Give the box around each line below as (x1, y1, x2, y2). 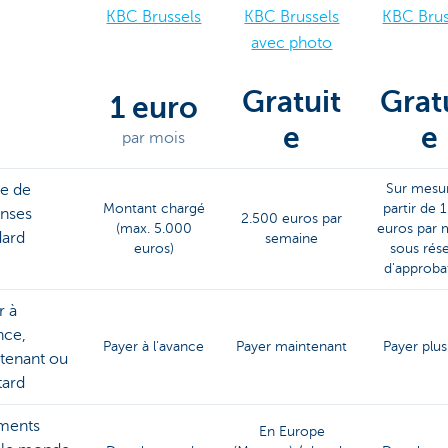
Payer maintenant (236, 339, 348, 354)
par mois (122, 129, 186, 147)
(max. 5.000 (115, 221, 192, 236)
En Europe (258, 424, 325, 439)
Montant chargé (102, 201, 205, 216)
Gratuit (242, 85, 342, 119)
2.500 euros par (241, 211, 343, 226)
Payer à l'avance (103, 339, 205, 354)
